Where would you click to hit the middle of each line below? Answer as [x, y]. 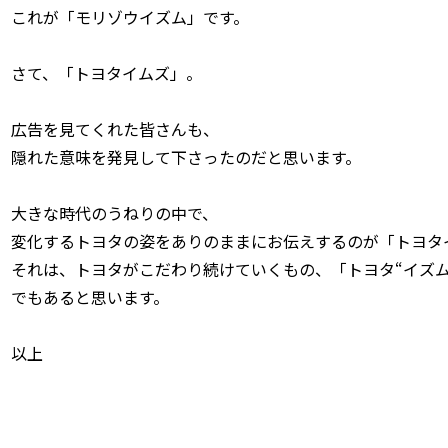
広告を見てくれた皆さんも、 [115, 128]
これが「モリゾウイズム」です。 [130, 16]
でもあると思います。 [90, 296]
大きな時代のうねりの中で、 [114, 212]
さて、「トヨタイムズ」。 [106, 72]
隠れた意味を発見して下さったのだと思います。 [186, 156]
